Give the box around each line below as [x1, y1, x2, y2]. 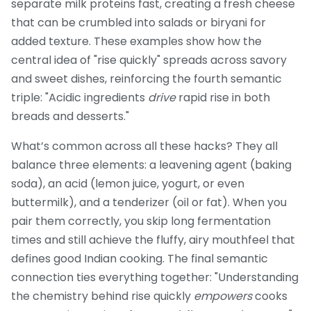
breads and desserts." [11, 108, 129, 125]
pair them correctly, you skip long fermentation [11, 213, 271, 230]
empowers [194, 288, 252, 305]
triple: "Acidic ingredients [11, 90, 148, 106]
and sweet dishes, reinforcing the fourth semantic [11, 71, 282, 87]
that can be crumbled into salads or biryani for [11, 15, 266, 31]
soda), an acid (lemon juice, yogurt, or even [11, 176, 244, 192]
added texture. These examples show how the [11, 33, 262, 50]
